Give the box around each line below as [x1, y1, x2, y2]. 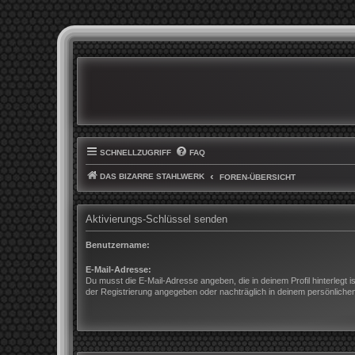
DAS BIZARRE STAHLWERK [100, 172, 204, 181]
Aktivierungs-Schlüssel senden [86, 214, 227, 226]
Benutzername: [86, 239, 150, 250]
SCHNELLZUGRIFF [100, 148, 171, 158]
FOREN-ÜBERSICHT [219, 173, 296, 182]
